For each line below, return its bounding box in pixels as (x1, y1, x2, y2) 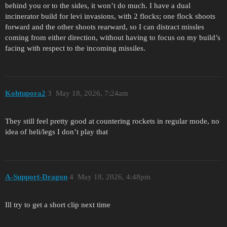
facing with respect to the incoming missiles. (5, 44, 145, 52)
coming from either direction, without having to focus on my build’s (5, 33, 220, 42)
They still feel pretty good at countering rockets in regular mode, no (5, 117, 219, 125)
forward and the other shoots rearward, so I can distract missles (5, 22, 204, 31)
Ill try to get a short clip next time (5, 201, 110, 209)
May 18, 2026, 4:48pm (77, 173, 150, 181)
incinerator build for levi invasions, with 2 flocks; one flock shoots (5, 12, 215, 20)
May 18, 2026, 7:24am (55, 89, 128, 98)
